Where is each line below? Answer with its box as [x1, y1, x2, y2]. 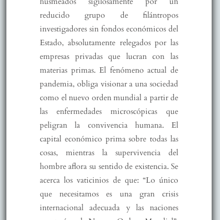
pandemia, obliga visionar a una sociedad [39, 78, 179, 89]
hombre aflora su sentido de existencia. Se [39, 161, 179, 172]
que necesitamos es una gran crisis [39, 188, 179, 199]
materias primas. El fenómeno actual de [39, 64, 179, 76]
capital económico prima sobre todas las [39, 133, 179, 144]
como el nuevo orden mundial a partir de [39, 92, 179, 103]
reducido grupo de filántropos [39, 9, 179, 21]
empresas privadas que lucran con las [39, 51, 179, 62]
